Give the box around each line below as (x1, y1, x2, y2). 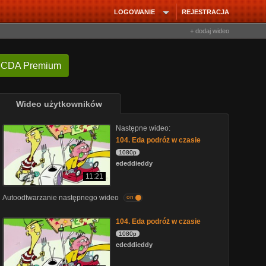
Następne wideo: (116, 124, 170, 132)
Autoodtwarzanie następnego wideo (2, 194, 119, 202)
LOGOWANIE (114, 8, 155, 15)
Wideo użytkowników (15, 99, 102, 109)
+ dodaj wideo (190, 27, 229, 34)
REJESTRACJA (182, 8, 229, 15)
